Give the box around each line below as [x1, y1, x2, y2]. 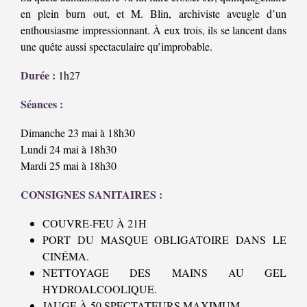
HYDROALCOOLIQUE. [42, 282, 157, 297]
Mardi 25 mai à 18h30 [21, 158, 116, 173]
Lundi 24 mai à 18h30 [21, 142, 116, 157]
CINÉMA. [42, 249, 89, 264]
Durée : [21, 67, 56, 84]
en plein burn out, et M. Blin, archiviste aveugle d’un [21, 6, 286, 21]
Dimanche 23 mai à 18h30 [21, 125, 135, 140]
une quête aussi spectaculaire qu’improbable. [21, 39, 212, 54]
